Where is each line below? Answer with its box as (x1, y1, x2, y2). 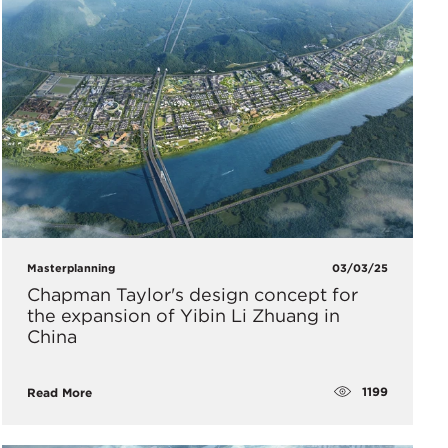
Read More (26, 384, 92, 400)
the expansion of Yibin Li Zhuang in (26, 304, 340, 326)
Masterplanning (26, 260, 115, 275)
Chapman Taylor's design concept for (26, 283, 358, 305)
